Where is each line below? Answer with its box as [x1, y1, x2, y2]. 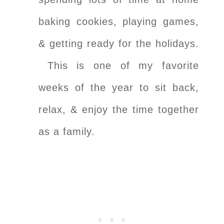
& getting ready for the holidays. [38, 37, 199, 49]
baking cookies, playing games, [38, 15, 199, 27]
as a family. [38, 125, 95, 137]
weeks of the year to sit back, [38, 81, 199, 93]
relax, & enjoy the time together [38, 103, 199, 115]
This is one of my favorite [38, 59, 199, 71]
